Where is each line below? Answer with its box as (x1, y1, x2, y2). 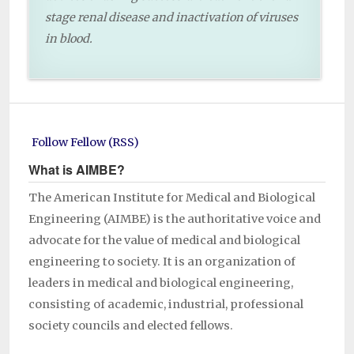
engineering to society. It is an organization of (28, 254, 296, 269)
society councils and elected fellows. (28, 318, 233, 333)
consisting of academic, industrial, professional (28, 297, 303, 312)
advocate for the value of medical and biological (28, 233, 300, 248)
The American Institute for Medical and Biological (28, 190, 315, 205)
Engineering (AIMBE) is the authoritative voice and (28, 212, 321, 227)
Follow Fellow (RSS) (32, 135, 139, 150)
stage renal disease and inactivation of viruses (45, 10, 298, 25)
